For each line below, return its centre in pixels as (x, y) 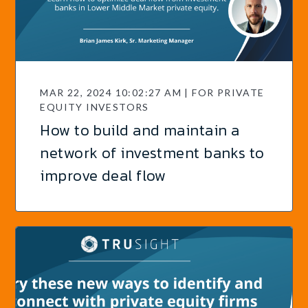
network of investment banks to (152, 153)
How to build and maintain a (140, 130)
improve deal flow (103, 175)
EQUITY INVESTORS (95, 107)
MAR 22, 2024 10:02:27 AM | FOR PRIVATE (152, 92)
